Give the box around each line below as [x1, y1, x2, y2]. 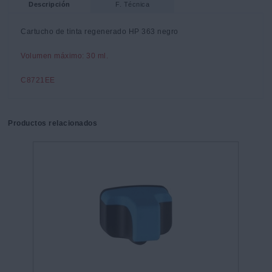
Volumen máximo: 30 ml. [21, 52, 109, 61]
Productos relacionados [8, 119, 98, 128]
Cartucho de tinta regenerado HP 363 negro [21, 27, 178, 36]
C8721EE [21, 76, 55, 85]
